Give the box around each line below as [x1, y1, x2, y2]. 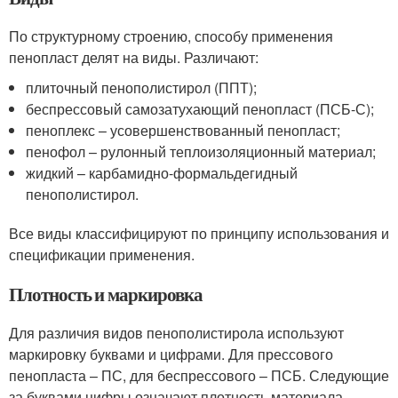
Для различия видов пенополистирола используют [9, 322, 344, 343]
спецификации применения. [9, 243, 195, 265]
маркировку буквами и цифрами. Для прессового [9, 343, 333, 364]
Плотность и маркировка [9, 280, 203, 307]
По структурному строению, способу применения [9, 25, 333, 46]
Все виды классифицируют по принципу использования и [9, 222, 389, 243]
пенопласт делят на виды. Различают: [9, 46, 259, 68]
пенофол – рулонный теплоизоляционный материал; [26, 140, 377, 162]
